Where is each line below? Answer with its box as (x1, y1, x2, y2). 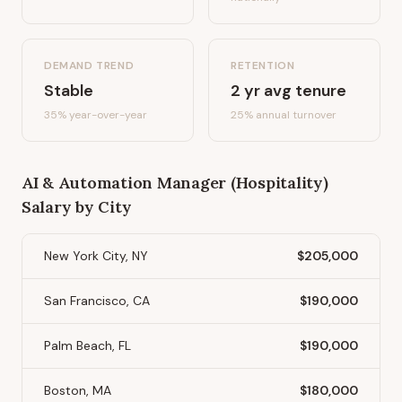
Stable (44, 80, 93, 101)
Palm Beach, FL (44, 337, 131, 354)
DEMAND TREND (44, 58, 135, 73)
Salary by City (22, 197, 132, 217)
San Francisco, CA (44, 293, 150, 309)
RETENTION (231, 58, 295, 73)
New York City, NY (44, 248, 148, 264)
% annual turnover (244, 108, 336, 122)
